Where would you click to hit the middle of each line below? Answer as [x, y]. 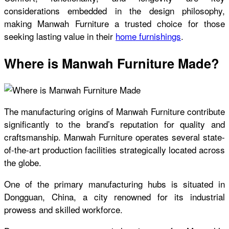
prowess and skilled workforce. [63, 209]
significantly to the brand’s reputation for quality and [114, 124]
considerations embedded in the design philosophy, [114, 11]
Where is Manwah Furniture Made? [112, 63]
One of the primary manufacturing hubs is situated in [114, 184]
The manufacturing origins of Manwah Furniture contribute [114, 111]
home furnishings [148, 36]
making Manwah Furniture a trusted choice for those [114, 24]
